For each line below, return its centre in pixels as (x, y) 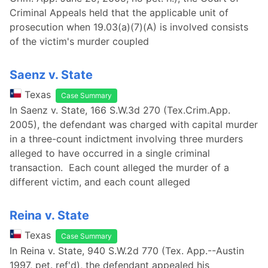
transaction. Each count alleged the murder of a (119, 167)
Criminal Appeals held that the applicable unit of (119, 13)
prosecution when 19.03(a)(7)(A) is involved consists (51, 27)
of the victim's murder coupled (79, 41)
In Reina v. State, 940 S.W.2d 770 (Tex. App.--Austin (127, 251)
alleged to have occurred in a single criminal (110, 153)
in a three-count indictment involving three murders (126, 139)
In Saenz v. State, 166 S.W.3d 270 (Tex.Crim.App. (120, 110)
